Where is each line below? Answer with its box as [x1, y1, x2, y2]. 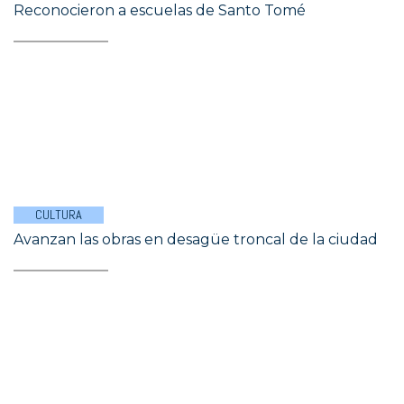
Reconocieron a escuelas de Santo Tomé [14, 2, 306, 19]
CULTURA [35, 207, 82, 223]
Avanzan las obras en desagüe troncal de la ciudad [14, 231, 378, 248]
